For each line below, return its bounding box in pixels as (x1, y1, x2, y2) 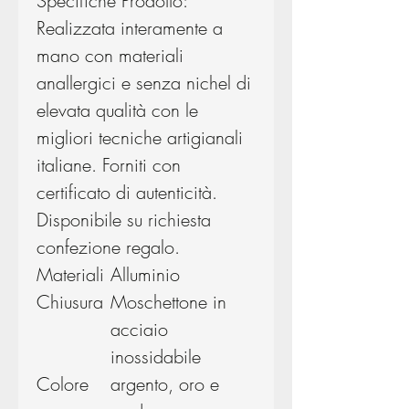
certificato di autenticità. (37, 180, 217, 205)
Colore (37, 372, 89, 397)
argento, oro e (110, 372, 219, 397)
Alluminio (110, 262, 185, 288)
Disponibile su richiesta (37, 207, 211, 233)
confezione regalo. (37, 235, 180, 260)
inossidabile (110, 344, 201, 370)
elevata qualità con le (37, 98, 198, 123)
